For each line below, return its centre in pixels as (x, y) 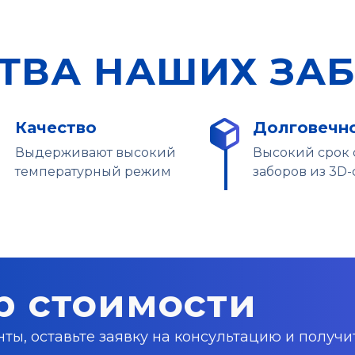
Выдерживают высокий (95, 153)
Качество (56, 128)
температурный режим (93, 172)
